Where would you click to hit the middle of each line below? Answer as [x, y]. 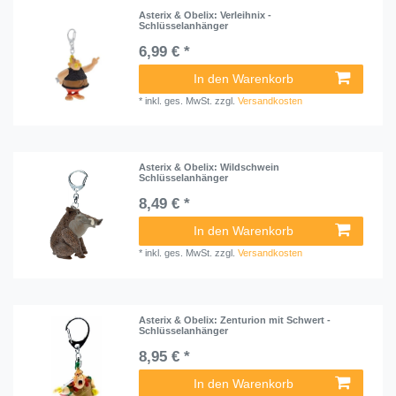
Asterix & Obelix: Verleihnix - [206, 15]
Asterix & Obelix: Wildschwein [209, 168]
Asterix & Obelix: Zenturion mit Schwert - [235, 320]
